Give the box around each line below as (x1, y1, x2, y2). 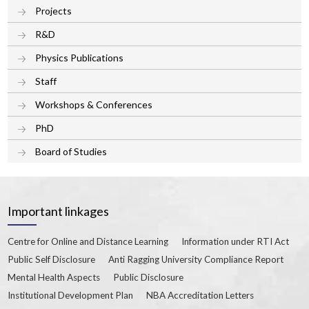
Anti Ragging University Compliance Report (108, 253, 284, 265)
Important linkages (8, 203, 110, 219)
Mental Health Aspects (8, 271, 101, 283)
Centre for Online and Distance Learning (8, 235, 169, 247)
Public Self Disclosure (8, 253, 96, 265)
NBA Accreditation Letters (146, 289, 255, 301)
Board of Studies (35, 145, 108, 157)
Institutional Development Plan (8, 289, 134, 301)
